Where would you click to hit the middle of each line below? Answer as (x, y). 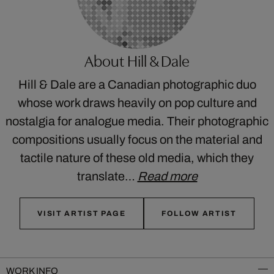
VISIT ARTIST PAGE (82, 213)
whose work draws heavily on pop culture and (137, 103)
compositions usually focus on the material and (137, 139)
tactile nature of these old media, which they (137, 158)
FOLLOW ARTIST (199, 213)
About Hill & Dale (137, 61)
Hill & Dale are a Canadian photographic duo (137, 84)
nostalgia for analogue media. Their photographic (137, 121)
